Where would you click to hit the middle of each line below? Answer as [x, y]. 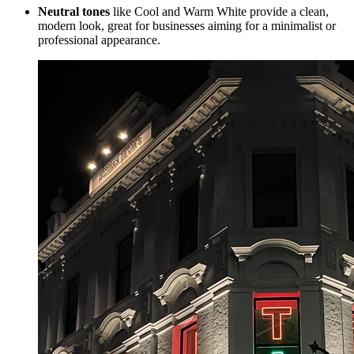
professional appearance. [99, 40]
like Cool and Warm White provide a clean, [219, 12]
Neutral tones [74, 12]
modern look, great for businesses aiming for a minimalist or [187, 26]
